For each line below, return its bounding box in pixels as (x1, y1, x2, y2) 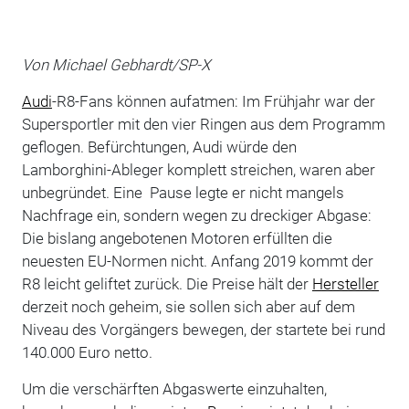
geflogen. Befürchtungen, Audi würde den (21, 137, 297, 156)
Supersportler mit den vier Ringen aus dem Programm (21, 114, 385, 133)
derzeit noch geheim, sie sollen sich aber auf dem (21, 297, 355, 316)
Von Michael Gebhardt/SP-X (21, 55, 210, 74)
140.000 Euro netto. (21, 342, 152, 362)
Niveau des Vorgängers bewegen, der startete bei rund (21, 320, 385, 339)
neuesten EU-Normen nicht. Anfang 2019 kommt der (21, 251, 373, 270)
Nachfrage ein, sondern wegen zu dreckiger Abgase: (21, 205, 372, 225)
